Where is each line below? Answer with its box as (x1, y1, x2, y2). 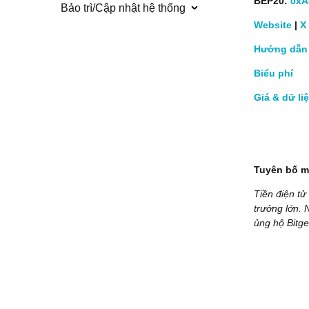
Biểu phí (254, 68, 293, 79)
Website (254, 19, 292, 30)
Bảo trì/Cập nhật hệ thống (61, 2, 186, 14)
